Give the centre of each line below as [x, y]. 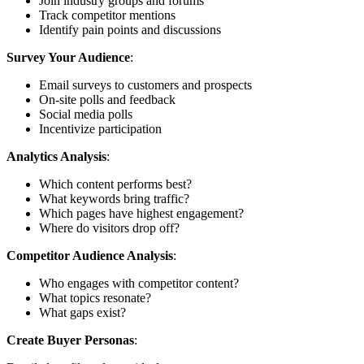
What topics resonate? [95, 297]
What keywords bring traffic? [114, 198]
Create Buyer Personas [70, 340]
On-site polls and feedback [107, 99]
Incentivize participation [100, 128]
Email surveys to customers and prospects [145, 84]
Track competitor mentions [107, 15]
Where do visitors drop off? [109, 227]
